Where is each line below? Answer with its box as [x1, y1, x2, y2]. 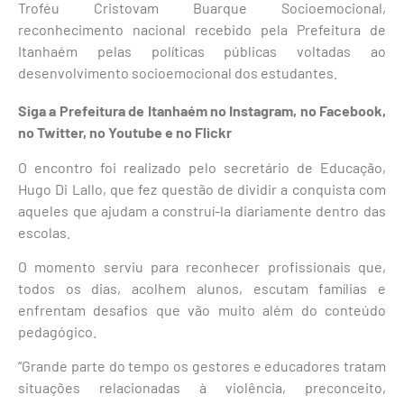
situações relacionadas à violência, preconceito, [18, 379, 386, 397]
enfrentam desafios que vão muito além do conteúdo [18, 300, 386, 318]
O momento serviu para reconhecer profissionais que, [18, 257, 386, 275]
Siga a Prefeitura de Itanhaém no [18, 102, 230, 120]
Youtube [108, 124, 162, 142]
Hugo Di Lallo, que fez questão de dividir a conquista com [18, 179, 386, 197]
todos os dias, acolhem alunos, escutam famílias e [18, 279, 386, 297]
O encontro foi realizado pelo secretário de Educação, [18, 158, 386, 176]
